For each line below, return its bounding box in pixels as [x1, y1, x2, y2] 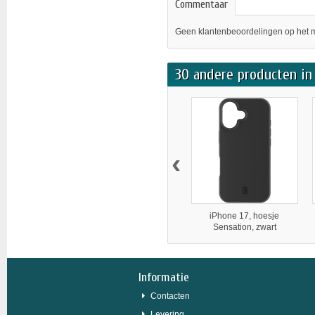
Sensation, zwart [212, 222, 276, 232]
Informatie [139, 270, 189, 285]
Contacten [157, 291, 190, 301]
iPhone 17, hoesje [210, 211, 280, 221]
